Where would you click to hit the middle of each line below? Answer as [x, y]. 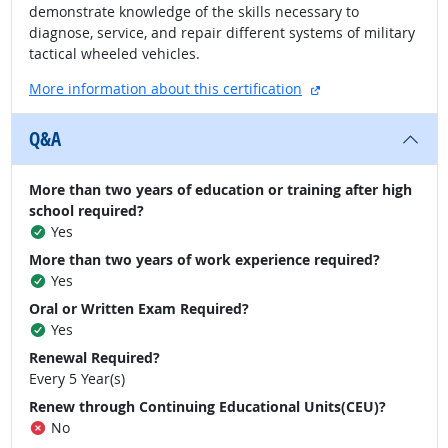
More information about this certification [165, 88]
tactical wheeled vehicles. [114, 53]
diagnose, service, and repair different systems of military [222, 32]
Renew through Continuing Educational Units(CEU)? [207, 406]
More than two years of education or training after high [220, 189]
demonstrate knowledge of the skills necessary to [194, 11]
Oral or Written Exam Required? [139, 308]
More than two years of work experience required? [204, 259]
